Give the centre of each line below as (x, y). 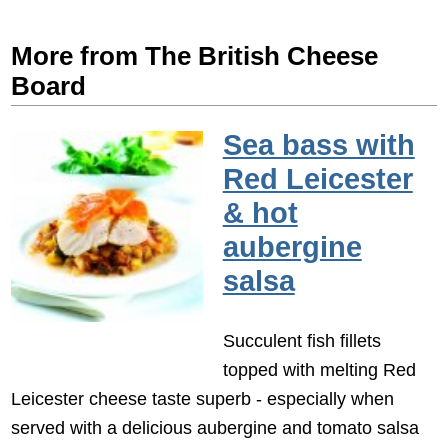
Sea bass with (318, 144)
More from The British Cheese (195, 56)
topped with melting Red (319, 370)
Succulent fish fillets (301, 341)
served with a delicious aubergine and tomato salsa (215, 428)
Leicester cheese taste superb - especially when (203, 399)
